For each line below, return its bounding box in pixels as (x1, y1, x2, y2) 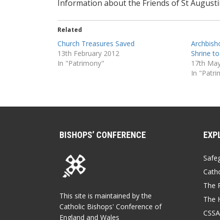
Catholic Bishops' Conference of (59, 201, 162, 211)
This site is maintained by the (59, 191, 152, 200)
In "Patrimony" (57, 58, 104, 68)
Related (57, 25, 82, 34)
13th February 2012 (57, 48, 119, 58)
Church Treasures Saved (57, 38, 135, 48)
